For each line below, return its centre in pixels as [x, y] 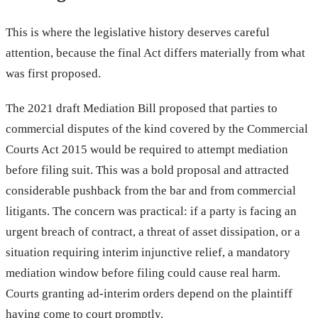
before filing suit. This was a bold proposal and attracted [147, 170]
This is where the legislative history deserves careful [138, 32]
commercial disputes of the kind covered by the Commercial [157, 128]
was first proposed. [53, 73]
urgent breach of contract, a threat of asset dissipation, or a [153, 231]
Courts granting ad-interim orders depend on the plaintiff [149, 293]
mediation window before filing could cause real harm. [143, 273]
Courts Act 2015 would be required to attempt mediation [147, 149]
